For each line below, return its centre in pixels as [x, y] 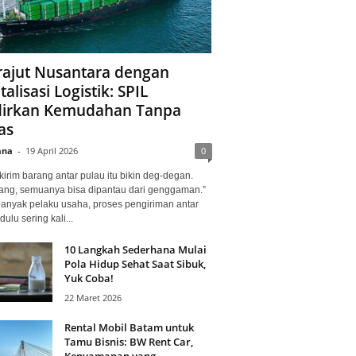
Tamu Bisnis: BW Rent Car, [128, 341]
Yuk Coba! [89, 278]
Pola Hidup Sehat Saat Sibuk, [135, 263]
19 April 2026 [51, 150]
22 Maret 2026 [93, 297]
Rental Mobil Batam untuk [129, 327]
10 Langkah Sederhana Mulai [135, 249]
